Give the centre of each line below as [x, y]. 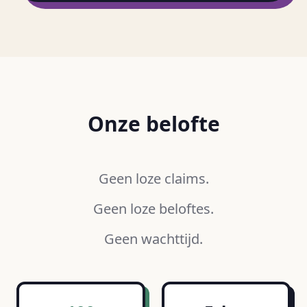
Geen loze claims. [153, 179]
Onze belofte [153, 124]
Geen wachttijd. [153, 239]
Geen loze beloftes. [153, 209]
